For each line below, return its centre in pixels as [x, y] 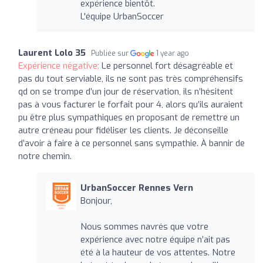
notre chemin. [45, 156]
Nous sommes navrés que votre [144, 226]
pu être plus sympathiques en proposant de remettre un [129, 117]
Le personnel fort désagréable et [167, 65]
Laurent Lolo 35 [52, 53]
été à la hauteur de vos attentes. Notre [158, 252]
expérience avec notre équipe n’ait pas [155, 239]
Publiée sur [111, 53]
